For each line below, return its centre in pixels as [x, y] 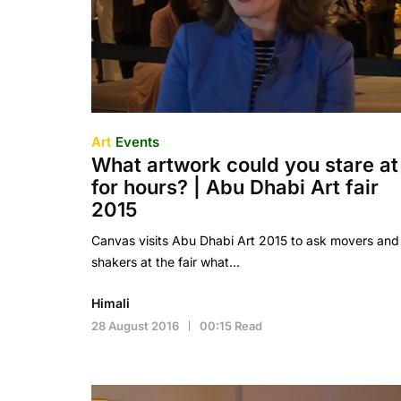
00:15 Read [231, 326]
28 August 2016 [135, 326]
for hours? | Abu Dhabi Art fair [235, 187]
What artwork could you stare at [245, 165]
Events [137, 142]
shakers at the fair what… [166, 262]
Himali [111, 303]
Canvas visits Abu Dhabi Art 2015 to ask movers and [245, 240]
